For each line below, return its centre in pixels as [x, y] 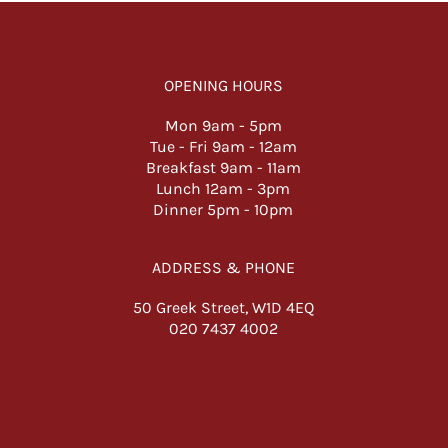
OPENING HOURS [223, 85]
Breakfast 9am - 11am [223, 167]
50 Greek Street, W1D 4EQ [223, 307]
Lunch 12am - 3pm [223, 188]
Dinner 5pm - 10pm [223, 209]
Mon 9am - [206, 125]
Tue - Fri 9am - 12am [223, 146]
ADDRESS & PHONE [223, 267]
